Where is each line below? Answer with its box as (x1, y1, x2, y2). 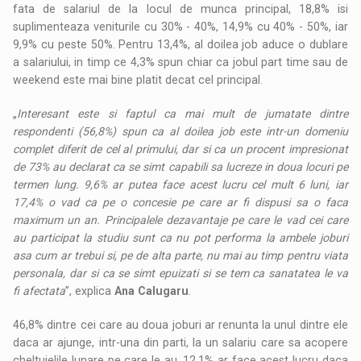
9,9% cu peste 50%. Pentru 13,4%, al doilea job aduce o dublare (13, 37, 348, 51)
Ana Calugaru (114, 284, 189, 297)
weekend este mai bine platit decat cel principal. (13, 73, 263, 86)
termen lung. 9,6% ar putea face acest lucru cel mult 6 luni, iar (13, 177, 348, 191)
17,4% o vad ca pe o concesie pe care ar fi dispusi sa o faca (13, 195, 348, 209)
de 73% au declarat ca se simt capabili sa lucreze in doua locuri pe (13, 160, 348, 173)
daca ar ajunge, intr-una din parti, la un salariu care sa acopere (13, 335, 348, 349)
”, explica (65, 284, 115, 297)
